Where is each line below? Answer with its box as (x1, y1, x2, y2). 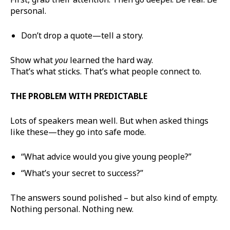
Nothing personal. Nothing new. (10, 203, 133, 215)
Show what (10, 54, 55, 66)
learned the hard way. (68, 54, 153, 66)
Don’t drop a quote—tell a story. (21, 29, 143, 41)
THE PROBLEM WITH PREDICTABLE (10, 90, 147, 102)
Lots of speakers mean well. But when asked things (10, 114, 208, 126)
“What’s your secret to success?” (21, 167, 143, 179)
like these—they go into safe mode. (10, 126, 146, 138)
